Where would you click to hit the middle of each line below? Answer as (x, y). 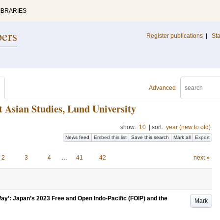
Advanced (162, 88)
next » (201, 158)
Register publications (175, 36)
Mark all (182, 137)
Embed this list (110, 137)
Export (202, 137)
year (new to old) (188, 127)
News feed (77, 137)
